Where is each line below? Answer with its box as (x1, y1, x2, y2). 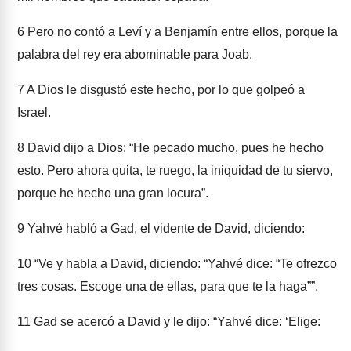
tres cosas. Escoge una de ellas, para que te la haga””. (17, 280, 318, 293)
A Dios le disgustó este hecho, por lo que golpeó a (24, 83, 305, 96)
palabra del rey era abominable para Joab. (17, 48, 252, 61)
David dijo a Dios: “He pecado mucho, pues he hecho (24, 141, 324, 154)
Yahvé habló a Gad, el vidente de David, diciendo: (24, 222, 305, 235)
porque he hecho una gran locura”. (17, 186, 208, 200)
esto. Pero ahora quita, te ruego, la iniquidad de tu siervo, (17, 164, 333, 177)
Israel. (17, 106, 51, 119)
